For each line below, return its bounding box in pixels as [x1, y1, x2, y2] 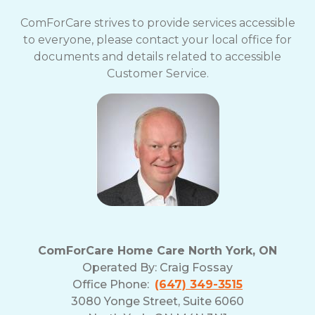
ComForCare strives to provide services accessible [20, 15, 295, 30]
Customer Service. [106, 66, 209, 80]
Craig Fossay [160, 260, 233, 274]
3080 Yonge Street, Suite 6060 [71, 294, 244, 308]
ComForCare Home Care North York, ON [38, 243, 277, 257]
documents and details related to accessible [34, 49, 281, 63]
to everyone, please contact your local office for [23, 32, 292, 46]
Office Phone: [72, 277, 155, 291]
